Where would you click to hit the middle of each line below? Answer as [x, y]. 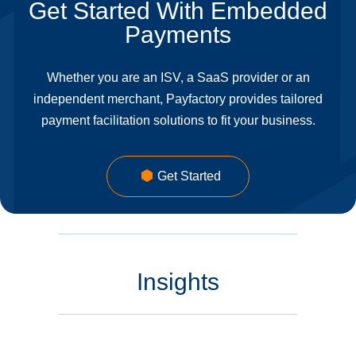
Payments [178, 35]
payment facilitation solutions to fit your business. [178, 121]
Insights [178, 282]
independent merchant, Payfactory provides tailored [178, 99]
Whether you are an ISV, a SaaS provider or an [178, 78]
